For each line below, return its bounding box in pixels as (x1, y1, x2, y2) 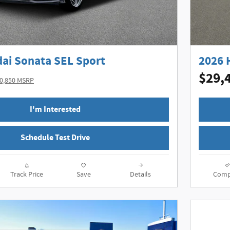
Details (130, 170, 151, 180)
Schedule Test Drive (20, 132, 90, 144)
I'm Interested (29, 104, 81, 116)
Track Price (10, 170, 43, 180)
